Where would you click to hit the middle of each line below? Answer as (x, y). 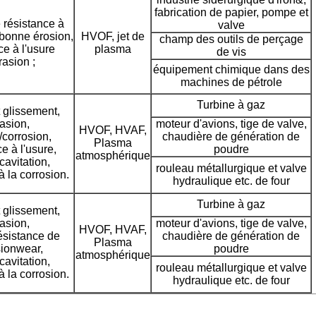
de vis (231, 52)
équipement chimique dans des (231, 69)
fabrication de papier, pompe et (231, 12)
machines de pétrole (231, 82)
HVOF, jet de (113, 36)
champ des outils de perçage (231, 39)
